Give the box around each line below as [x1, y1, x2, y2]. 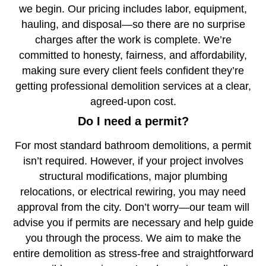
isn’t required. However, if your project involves [23, 155, 243, 167]
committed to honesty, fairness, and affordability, [19, 49, 247, 62]
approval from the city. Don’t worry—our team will [17, 201, 249, 214]
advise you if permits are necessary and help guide [12, 217, 254, 229]
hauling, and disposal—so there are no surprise [21, 18, 245, 31]
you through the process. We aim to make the [25, 232, 241, 245]
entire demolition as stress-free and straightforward [12, 248, 254, 260]
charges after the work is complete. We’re [34, 34, 232, 46]
